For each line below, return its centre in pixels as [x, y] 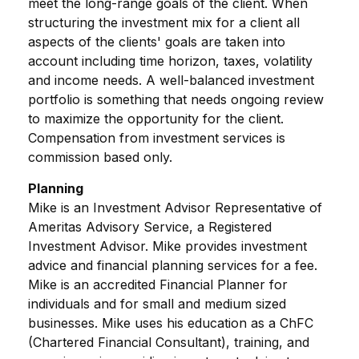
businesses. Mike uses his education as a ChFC [171, 323]
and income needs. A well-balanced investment [171, 80]
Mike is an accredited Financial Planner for [158, 284]
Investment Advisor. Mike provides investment [167, 246]
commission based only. [100, 157]
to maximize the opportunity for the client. [156, 119]
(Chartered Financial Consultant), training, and [169, 342]
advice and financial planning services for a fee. [173, 265]
